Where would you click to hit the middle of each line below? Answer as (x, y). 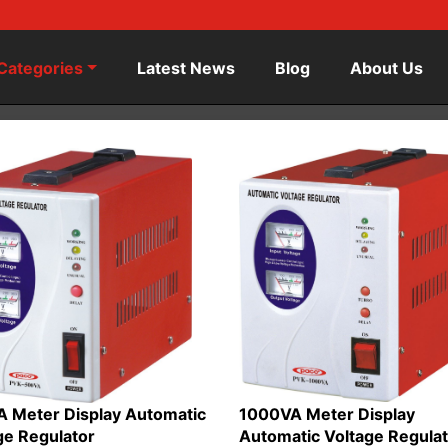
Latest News (186, 68)
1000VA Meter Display (326, 414)
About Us (387, 68)
